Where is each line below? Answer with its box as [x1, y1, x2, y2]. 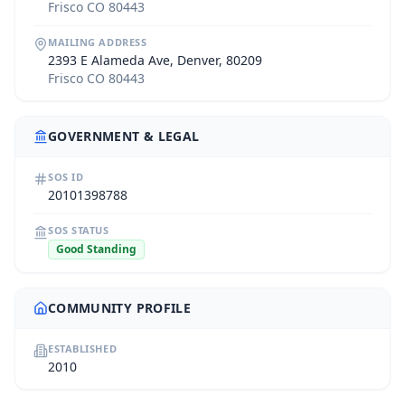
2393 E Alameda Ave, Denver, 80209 [48, 52, 262, 69]
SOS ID [48, 170, 84, 184]
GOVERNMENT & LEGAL [48, 127, 200, 145]
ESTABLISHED [48, 342, 118, 355]
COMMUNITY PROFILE [48, 299, 191, 316]
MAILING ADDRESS [48, 35, 147, 49]
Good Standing [56, 241, 137, 257]
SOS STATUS [48, 223, 109, 237]
